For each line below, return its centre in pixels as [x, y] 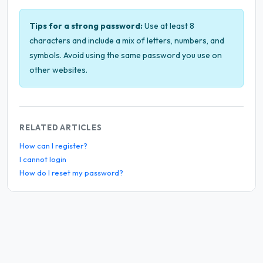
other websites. [58, 70]
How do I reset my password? [71, 173]
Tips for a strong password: [86, 26]
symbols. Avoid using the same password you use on [126, 55]
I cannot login [43, 159]
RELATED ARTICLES [61, 127]
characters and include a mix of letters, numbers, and [127, 41]
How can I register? [53, 146]
